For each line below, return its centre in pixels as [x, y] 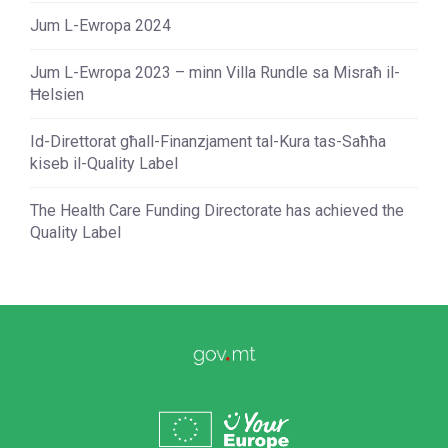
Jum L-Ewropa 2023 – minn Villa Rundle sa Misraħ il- [215, 72]
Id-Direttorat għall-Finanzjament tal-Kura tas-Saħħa [208, 141]
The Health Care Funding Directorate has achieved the [217, 210]
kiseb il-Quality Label [104, 163]
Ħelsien [57, 94]
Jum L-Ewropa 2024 [100, 25]
